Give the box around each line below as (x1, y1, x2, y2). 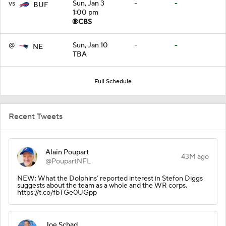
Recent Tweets (9, 111, 63, 122)
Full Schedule (94, 77, 132, 85)
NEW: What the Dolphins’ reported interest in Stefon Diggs (17, 174, 203, 183)
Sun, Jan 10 (73, 40, 108, 50)
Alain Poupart (45, 147, 89, 157)
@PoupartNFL (45, 156, 91, 166)
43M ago (181, 152, 209, 161)
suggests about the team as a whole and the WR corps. (17, 181, 187, 190)
